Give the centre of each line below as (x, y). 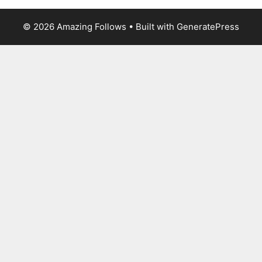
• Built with (151, 27)
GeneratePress (208, 27)
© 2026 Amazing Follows (75, 27)
